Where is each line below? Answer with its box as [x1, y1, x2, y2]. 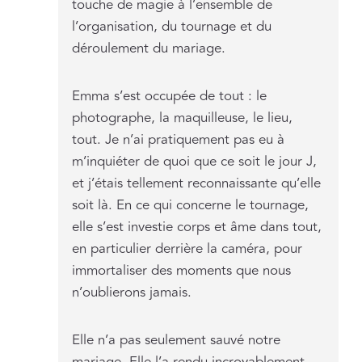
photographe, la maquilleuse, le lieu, [72, 107, 293, 128]
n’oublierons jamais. [72, 281, 192, 303]
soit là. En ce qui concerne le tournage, [72, 194, 309, 216]
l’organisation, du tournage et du [72, 15, 272, 37]
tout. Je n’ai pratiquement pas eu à [72, 128, 285, 150]
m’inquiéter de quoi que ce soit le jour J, [72, 150, 318, 172]
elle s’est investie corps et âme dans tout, [72, 216, 322, 238]
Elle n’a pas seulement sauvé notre [72, 329, 281, 351]
